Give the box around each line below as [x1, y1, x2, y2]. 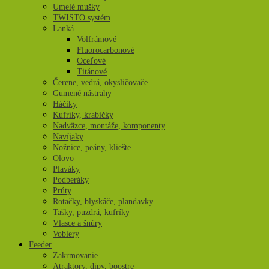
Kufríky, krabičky [53, 110, 113, 119]
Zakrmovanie [53, 250, 98, 260]
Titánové [77, 67, 107, 76]
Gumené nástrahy [53, 88, 112, 98]
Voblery [53, 229, 79, 238]
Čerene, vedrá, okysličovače [53, 77, 148, 87]
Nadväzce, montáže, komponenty [53, 121, 165, 130]
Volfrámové [77, 34, 116, 44]
